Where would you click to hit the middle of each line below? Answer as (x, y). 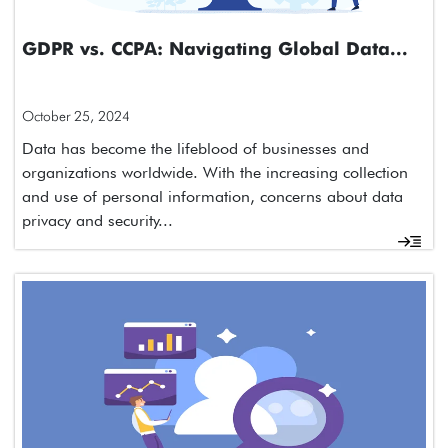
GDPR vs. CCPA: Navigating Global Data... (215, 49)
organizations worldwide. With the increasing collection (215, 172)
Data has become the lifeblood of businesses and (195, 148)
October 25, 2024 (76, 115)
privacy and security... (97, 220)
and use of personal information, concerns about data (212, 196)
